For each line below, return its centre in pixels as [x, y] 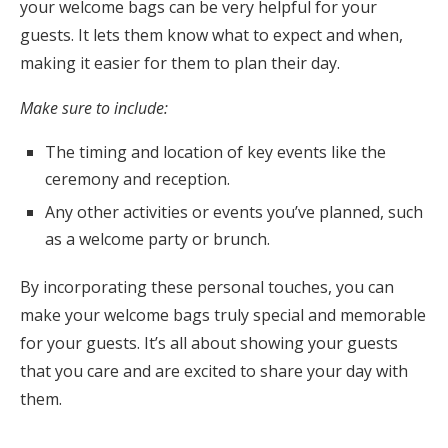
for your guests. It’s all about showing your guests [209, 343]
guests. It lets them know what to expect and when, [211, 35]
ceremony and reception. [137, 179]
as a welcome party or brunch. [157, 239]
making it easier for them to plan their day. [180, 63]
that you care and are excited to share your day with [214, 371]
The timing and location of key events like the [215, 152]
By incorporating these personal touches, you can [207, 287]
